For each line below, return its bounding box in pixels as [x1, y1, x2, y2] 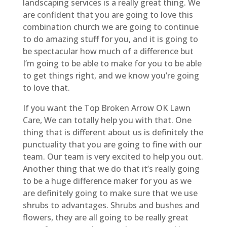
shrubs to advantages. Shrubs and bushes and [22, 199, 200, 211]
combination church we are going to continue [22, 21, 199, 32]
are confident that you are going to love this [22, 9, 193, 20]
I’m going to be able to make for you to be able [22, 57, 202, 69]
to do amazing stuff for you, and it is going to [22, 33, 198, 45]
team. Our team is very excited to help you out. [22, 150, 203, 162]
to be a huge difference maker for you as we [22, 175, 192, 186]
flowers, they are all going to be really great [22, 211, 188, 223]
